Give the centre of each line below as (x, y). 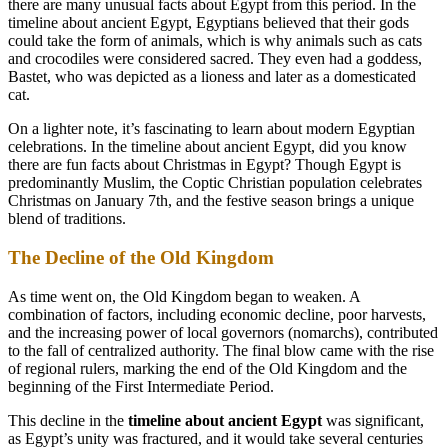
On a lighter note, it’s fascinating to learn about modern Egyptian (211, 129)
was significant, (373, 420)
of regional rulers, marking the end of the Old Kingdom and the (207, 368)
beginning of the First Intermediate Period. (141, 386)
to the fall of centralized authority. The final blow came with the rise (221, 350)
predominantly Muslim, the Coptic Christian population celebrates (215, 183)
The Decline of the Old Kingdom (141, 257)
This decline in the (68, 420)
